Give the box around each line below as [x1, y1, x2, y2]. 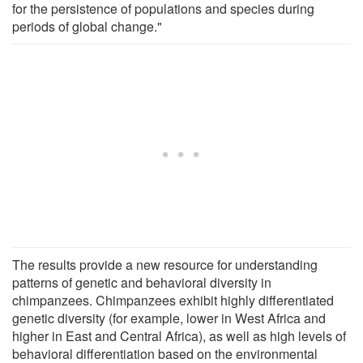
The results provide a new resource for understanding [12, 254, 318, 274]
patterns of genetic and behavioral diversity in [12, 272, 271, 292]
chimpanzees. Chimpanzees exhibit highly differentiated [12, 290, 334, 310]
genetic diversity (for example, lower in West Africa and [12, 308, 326, 327]
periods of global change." [12, 16, 162, 36]
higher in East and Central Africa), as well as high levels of [12, 326, 346, 345]
